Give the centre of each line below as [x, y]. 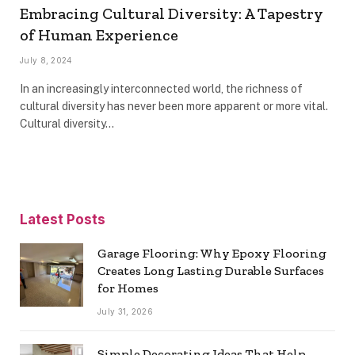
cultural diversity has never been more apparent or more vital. [174, 106]
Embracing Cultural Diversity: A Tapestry [172, 13]
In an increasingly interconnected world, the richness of [161, 88]
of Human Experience [99, 34]
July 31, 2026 [125, 311]
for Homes [128, 288]
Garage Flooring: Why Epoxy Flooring [212, 253]
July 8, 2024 [46, 60]
